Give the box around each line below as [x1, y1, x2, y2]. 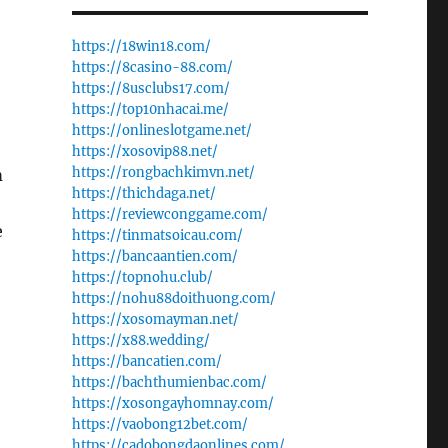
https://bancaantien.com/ [71, 248, 238, 265]
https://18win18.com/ [71, 38, 211, 55]
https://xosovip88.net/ [71, 143, 218, 160]
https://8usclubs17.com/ [71, 80, 230, 97]
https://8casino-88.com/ [71, 59, 233, 76]
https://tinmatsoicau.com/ [71, 227, 243, 244]
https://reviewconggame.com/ [71, 206, 268, 223]
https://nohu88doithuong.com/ [71, 290, 276, 307]
